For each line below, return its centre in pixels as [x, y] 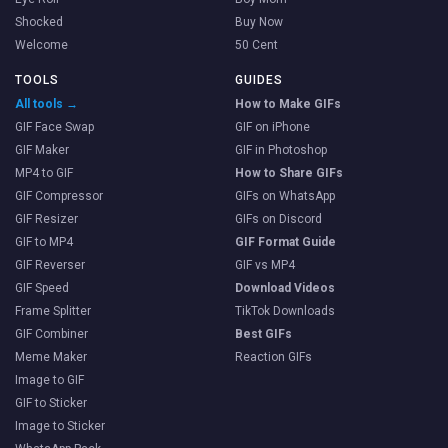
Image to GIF [49, 379]
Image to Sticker [60, 425]
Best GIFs [263, 333]
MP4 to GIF [44, 172]
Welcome [41, 44]
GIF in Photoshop [280, 149]
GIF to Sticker [51, 402]
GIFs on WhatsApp [284, 195]
